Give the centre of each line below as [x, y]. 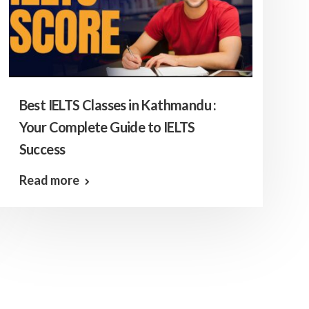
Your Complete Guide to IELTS [107, 127]
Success [42, 149]
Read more [49, 180]
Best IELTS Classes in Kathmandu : [118, 105]
